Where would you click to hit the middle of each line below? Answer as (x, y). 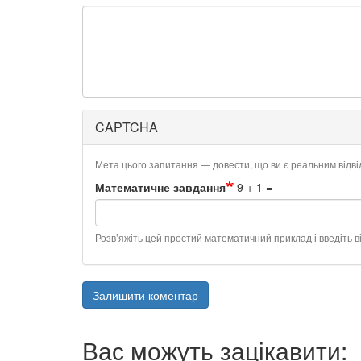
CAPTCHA (127, 127)
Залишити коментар (145, 295)
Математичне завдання (160, 187)
